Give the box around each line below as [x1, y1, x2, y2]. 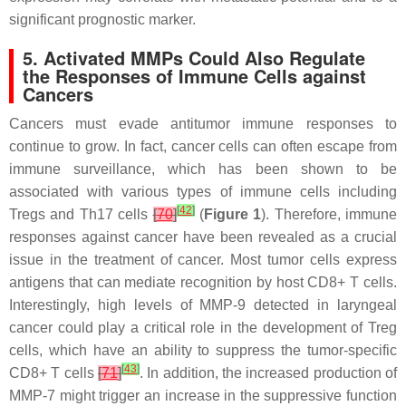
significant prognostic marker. [9, 11, 196, 27]
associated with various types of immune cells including [9, 183, 397, 199]
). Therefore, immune [261, 206, 397, 222]
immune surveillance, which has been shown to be [9, 160, 397, 177]
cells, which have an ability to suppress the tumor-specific [9, 342, 397, 358]
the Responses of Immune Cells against [23, 62, 366, 89]
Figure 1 [203, 206, 262, 222]
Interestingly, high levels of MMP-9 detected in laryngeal [9, 296, 397, 313]
